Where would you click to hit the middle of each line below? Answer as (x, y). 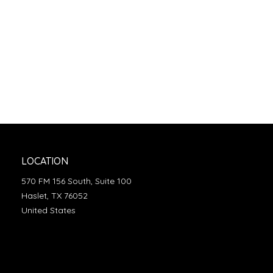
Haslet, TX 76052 (54, 196)
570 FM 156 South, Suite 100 (76, 181)
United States (48, 210)
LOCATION (44, 161)
